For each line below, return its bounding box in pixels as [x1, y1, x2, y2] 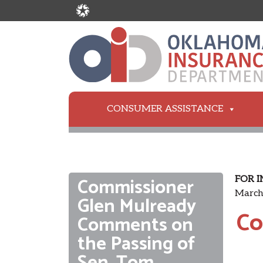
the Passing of [77, 229, 195, 260]
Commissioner [77, 173, 194, 204]
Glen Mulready [77, 191, 196, 222]
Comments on [77, 210, 193, 241]
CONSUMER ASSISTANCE [107, 103, 224, 115]
